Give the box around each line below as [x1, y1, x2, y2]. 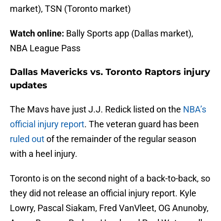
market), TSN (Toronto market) [10, 3, 131, 14]
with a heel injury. [10, 148, 77, 159]
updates [10, 80, 47, 91]
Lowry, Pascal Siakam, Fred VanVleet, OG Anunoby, [10, 203, 209, 214]
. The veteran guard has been [84, 119, 199, 130]
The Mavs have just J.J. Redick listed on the [10, 104, 183, 115]
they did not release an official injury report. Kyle [10, 188, 196, 199]
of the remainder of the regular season [44, 134, 196, 145]
